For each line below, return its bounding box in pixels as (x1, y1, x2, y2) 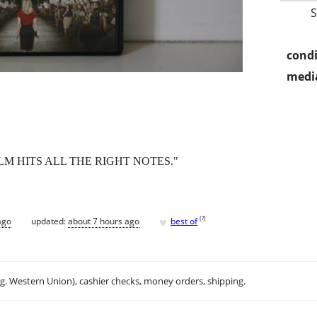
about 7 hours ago (68, 214, 139, 227)
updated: (31, 214, 68, 227)
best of (171, 214, 197, 227)
